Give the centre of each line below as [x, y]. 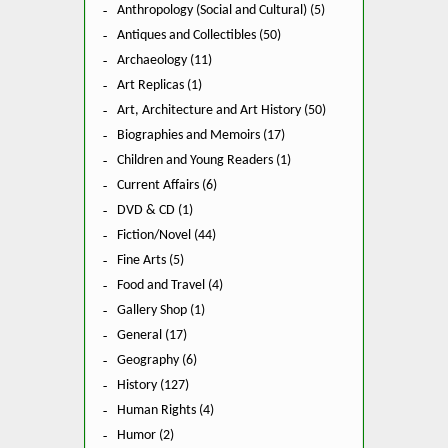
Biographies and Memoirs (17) [201, 135]
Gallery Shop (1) [161, 310]
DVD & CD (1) [155, 210]
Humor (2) [145, 435]
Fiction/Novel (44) [166, 235]
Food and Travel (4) [170, 285]
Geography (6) [157, 360]
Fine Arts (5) [150, 260]
